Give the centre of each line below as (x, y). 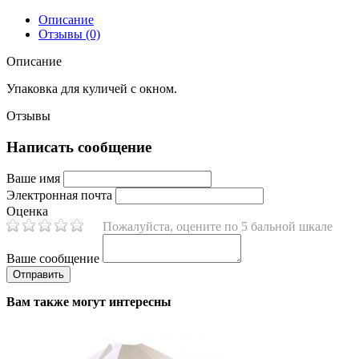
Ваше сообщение (53, 259)
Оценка (27, 212)
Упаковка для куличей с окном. (92, 88)
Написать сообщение (79, 147)
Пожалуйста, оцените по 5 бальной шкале (218, 227)
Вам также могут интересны (89, 302)
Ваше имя (33, 179)
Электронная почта (59, 196)
